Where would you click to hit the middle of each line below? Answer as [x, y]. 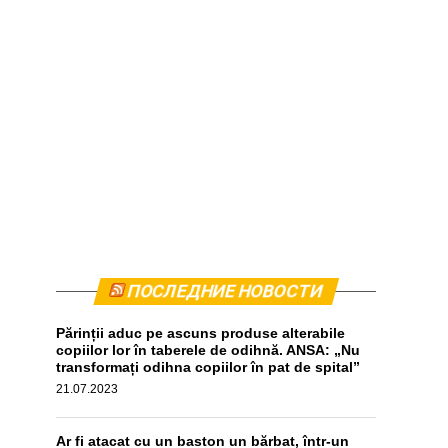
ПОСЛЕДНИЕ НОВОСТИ [225, 291]
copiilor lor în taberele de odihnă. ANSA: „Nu [208, 350]
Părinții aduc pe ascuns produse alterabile [200, 333]
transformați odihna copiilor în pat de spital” [208, 367]
